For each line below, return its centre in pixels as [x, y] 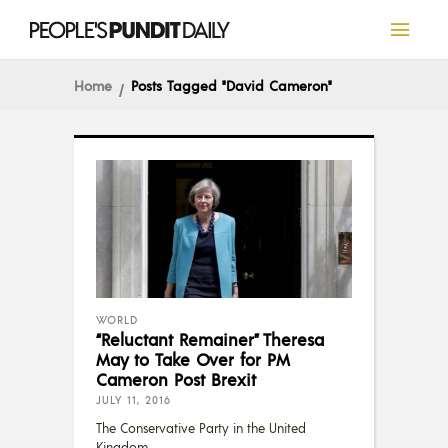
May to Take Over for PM [193, 359]
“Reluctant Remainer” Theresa [210, 339]
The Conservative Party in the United [201, 428]
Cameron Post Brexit [176, 379]
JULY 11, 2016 [133, 400]
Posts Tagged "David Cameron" [231, 85]
